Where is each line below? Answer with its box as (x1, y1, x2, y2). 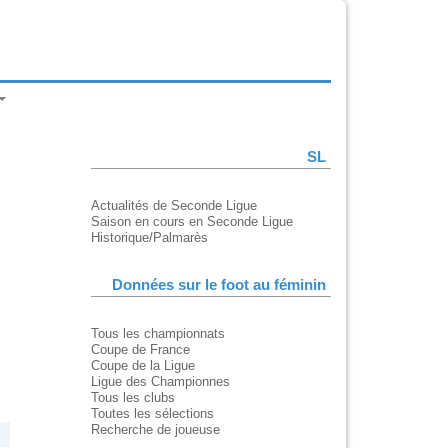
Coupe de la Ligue (91, 358, 195, 374)
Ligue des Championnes (91, 374, 230, 390)
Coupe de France (91, 342, 190, 358)
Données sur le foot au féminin (112, 277, 326, 294)
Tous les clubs (91, 390, 175, 406)
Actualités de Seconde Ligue (91, 198, 257, 214)
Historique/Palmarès (91, 230, 208, 246)
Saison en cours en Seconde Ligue (91, 214, 293, 230)
